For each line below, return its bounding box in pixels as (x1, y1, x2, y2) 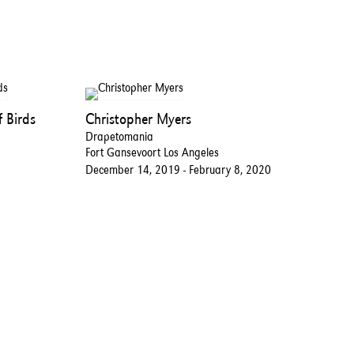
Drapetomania (85, 128, 154, 144)
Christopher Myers (85, 108, 192, 128)
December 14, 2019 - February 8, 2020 (85, 161, 272, 177)
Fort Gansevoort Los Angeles (85, 144, 220, 160)
